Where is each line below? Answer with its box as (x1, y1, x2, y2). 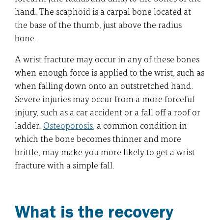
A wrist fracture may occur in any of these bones (15, 51, 199, 66)
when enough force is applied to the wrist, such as (15, 64, 204, 79)
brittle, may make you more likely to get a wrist (15, 144, 195, 159)
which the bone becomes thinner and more (15, 131, 181, 145)
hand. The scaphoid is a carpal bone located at (15, 3, 191, 18)
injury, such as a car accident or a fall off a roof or (15, 104, 200, 119)
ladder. (15, 117, 43, 132)
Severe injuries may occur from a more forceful (15, 91, 194, 106)
